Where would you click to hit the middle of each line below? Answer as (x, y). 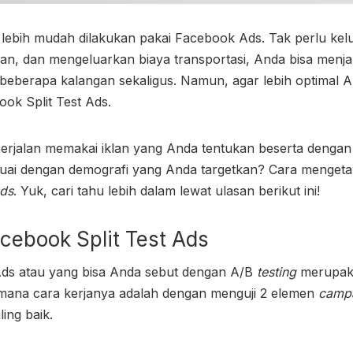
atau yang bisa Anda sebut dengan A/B (136, 271)
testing (277, 271)
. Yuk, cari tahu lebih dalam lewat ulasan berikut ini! (167, 190)
